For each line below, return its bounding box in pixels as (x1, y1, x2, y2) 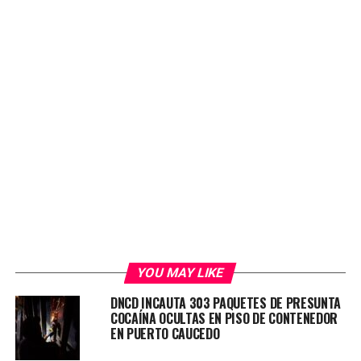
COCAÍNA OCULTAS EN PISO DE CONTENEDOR (110, 309, 338, 328)
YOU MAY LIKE (135, 265, 226, 280)
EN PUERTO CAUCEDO (110, 324, 220, 343)
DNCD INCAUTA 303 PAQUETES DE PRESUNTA (110, 293, 342, 313)
